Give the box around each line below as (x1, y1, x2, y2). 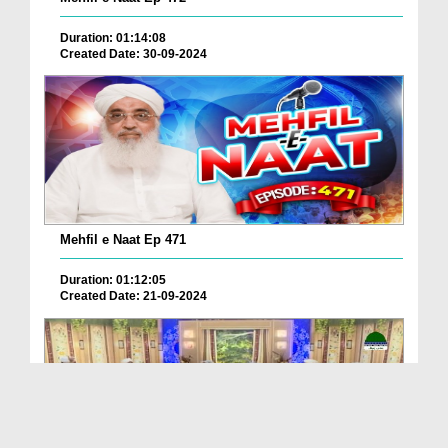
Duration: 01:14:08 (60, 30, 166, 45)
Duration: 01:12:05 (60, 273, 166, 288)
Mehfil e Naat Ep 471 (60, 232, 186, 248)
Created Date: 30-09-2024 (60, 46, 207, 61)
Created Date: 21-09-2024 (60, 289, 207, 304)
